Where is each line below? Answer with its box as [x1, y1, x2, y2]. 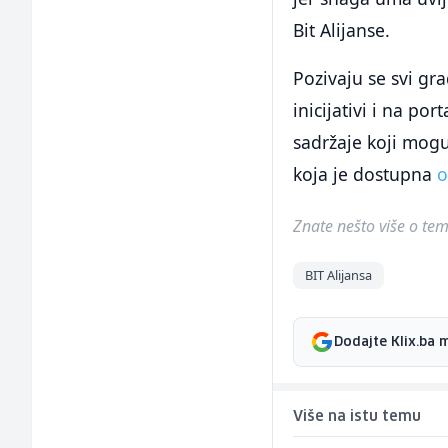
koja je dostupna [293, 162, 438, 187]
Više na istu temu [293, 410, 422, 425]
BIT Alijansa [305, 266, 373, 285]
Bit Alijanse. [293, 18, 391, 43]
